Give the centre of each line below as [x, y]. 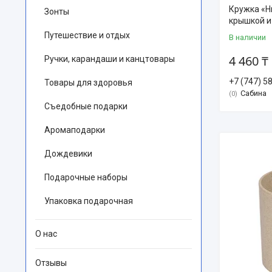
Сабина [253, 93]
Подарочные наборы [86, 177]
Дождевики [68, 154]
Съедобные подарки [86, 106]
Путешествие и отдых [87, 35]
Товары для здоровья [88, 83]
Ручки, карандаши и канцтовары [110, 59]
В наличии [247, 37]
